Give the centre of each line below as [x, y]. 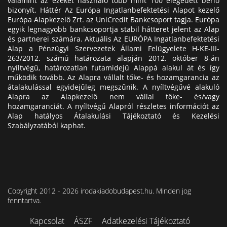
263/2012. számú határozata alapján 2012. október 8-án [113, 58]
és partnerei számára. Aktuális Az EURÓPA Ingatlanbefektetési [113, 39]
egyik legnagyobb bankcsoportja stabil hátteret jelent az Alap [113, 29]
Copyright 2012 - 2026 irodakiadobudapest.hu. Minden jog [99, 191]
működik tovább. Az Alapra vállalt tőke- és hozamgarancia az [113, 77]
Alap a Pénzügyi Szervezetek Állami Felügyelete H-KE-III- [113, 48]
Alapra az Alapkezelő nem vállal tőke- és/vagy [113, 96]
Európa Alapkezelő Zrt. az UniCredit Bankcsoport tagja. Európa [113, 19]
